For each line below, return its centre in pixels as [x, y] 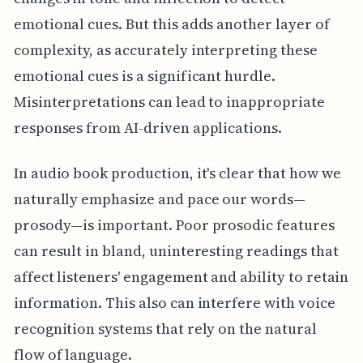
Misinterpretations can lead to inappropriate [169, 101]
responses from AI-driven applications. [147, 127]
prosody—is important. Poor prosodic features [174, 224]
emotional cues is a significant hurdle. [144, 75]
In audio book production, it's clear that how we [177, 173]
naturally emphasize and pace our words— [159, 199]
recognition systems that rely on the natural [165, 328]
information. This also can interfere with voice [174, 302]
